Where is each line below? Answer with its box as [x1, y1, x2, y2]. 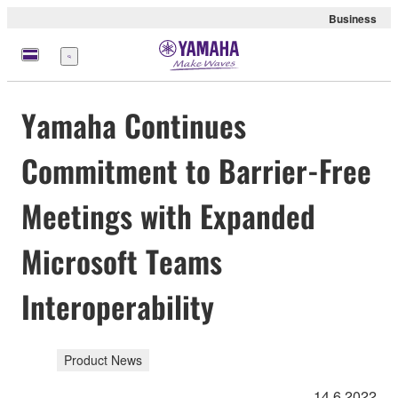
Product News [64, 350, 142, 369]
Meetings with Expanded [21, 193, 315, 239]
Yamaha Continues [21, 102, 246, 148]
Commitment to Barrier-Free [21, 147, 371, 194]
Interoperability [21, 283, 214, 330]
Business [329, 11, 377, 27]
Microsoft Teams [21, 238, 222, 284]
